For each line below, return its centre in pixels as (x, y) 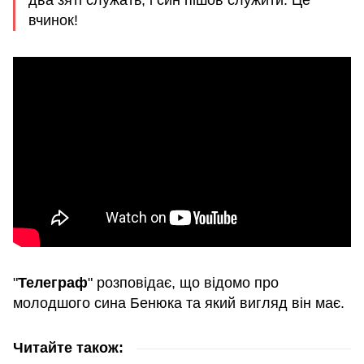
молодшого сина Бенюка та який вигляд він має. (179, 303)
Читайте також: (68, 347)
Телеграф (53, 282)
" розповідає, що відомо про (183, 282)
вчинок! (53, 20)
